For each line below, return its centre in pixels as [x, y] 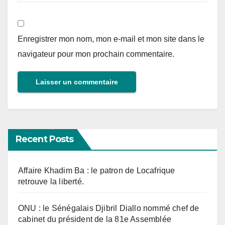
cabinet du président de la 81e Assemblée [95, 219]
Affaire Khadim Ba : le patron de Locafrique [97, 171]
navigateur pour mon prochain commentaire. [96, 54]
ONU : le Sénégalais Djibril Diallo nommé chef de [109, 208]
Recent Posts [45, 139]
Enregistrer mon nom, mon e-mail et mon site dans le [111, 39]
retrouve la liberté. [51, 182]
